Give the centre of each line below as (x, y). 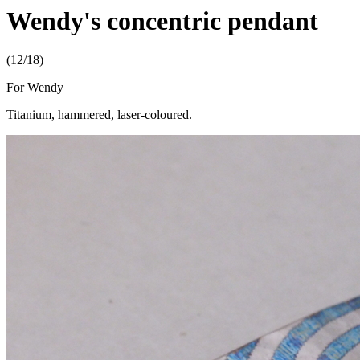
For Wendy (35, 88)
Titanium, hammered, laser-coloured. (99, 115)
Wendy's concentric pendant (162, 21)
